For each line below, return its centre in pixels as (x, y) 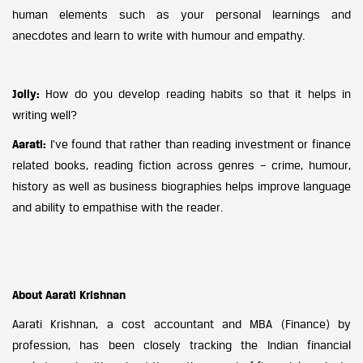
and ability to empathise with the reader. (120, 207)
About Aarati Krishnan (69, 295)
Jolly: (29, 94)
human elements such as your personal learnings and (181, 14)
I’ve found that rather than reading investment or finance (201, 144)
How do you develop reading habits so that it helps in (199, 94)
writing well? (45, 115)
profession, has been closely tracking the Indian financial (181, 345)
